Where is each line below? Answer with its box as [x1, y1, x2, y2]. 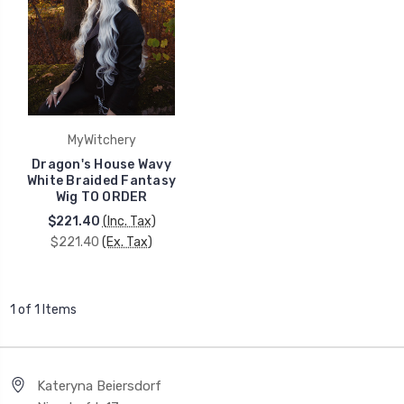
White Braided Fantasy [26, 172, 177, 188]
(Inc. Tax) [102, 213, 156, 229]
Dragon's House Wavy [32, 156, 171, 172]
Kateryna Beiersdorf [37, 377, 161, 394]
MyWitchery [67, 132, 136, 148]
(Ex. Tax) [102, 234, 152, 250]
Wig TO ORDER [55, 188, 148, 205]
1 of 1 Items [10, 301, 77, 317]
